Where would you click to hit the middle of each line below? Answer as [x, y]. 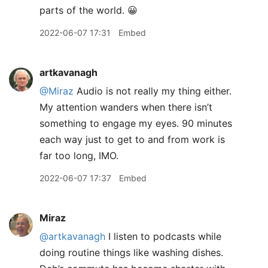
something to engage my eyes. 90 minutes [136, 123]
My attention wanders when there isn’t [126, 107]
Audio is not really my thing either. [153, 91]
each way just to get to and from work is [132, 139]
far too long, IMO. [79, 155]
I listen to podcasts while [163, 236]
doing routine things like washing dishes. [131, 252]
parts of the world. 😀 [89, 10]
